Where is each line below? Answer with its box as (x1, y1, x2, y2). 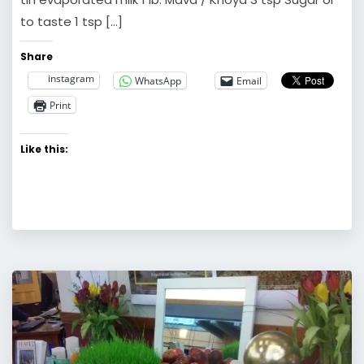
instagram (48, 71, 94, 86)
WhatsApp (135, 73, 181, 88)
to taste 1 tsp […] (20, 13, 123, 31)
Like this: (20, 142, 68, 157)
